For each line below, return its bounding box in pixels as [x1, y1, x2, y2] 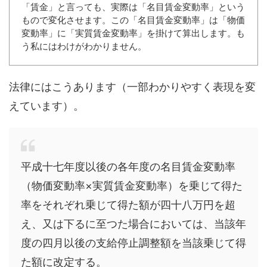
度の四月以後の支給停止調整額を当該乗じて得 [21, 237, 246, 250]
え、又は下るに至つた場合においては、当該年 [21, 218, 246, 231]
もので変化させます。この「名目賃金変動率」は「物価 [21, 14, 245, 26]
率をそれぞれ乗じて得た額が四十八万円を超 [21, 198, 235, 212]
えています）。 [9, 100, 84, 113]
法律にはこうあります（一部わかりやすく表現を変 [9, 80, 256, 94]
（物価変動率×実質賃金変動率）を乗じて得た [21, 179, 243, 193]
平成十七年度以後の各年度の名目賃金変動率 [21, 160, 235, 173]
